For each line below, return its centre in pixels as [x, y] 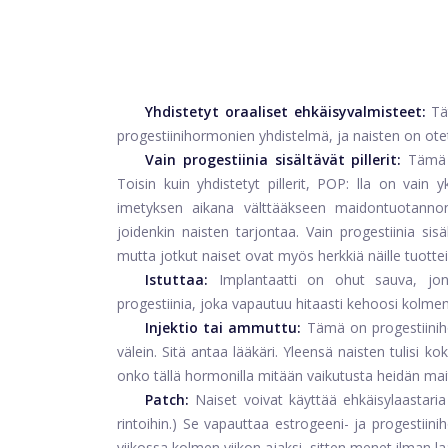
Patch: [167, 399]
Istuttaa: [176, 279]
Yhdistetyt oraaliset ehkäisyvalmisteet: [285, 111]
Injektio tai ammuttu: [223, 327]
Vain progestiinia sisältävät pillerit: [273, 159]
